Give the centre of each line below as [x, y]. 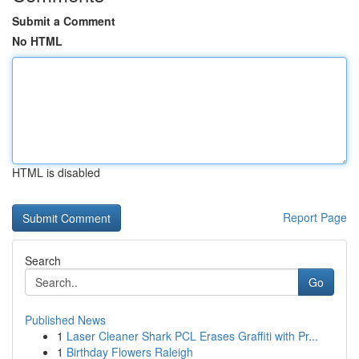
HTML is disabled [56, 172]
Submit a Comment [64, 21]
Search [43, 260]
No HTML [37, 41]
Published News [65, 320]
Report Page [315, 217]
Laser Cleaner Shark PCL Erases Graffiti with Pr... [192, 336]
